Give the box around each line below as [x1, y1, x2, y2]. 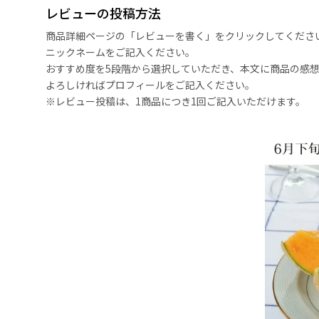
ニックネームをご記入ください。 [46, 45, 195, 60]
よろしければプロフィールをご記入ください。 [46, 78, 255, 93]
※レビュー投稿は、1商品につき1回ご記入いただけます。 [46, 94, 305, 109]
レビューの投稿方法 [46, 4, 161, 23]
